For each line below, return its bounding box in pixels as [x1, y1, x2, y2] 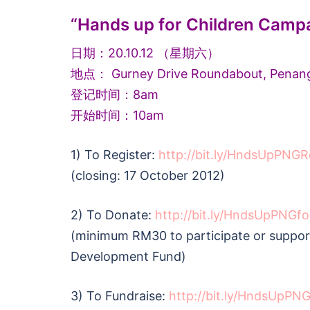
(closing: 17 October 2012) [71, 167, 225, 183]
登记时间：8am [71, 86, 158, 102]
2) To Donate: [71, 207, 155, 222]
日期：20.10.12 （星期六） [71, 45, 219, 60]
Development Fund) [71, 248, 186, 264]
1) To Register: [71, 147, 158, 162]
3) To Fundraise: [71, 288, 169, 303]
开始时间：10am [71, 107, 164, 122]
